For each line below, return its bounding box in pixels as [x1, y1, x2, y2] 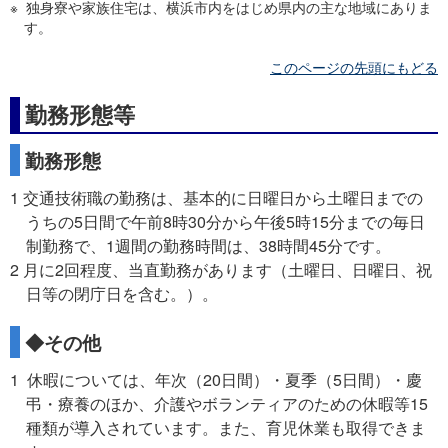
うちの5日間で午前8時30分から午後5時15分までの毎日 [26, 210, 425, 234]
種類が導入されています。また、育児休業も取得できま [26, 416, 426, 440]
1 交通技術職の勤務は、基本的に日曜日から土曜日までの [10, 186, 423, 210]
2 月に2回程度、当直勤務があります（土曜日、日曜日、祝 [10, 258, 432, 282]
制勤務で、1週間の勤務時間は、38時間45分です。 [26, 234, 391, 258]
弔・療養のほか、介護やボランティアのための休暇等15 [26, 392, 428, 416]
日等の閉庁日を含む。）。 [26, 282, 218, 306]
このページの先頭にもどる [270, 57, 438, 78]
